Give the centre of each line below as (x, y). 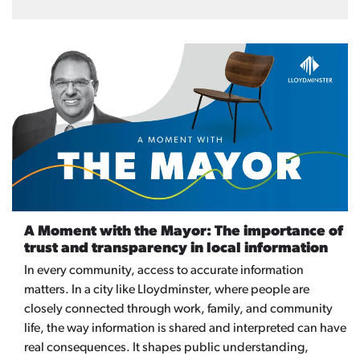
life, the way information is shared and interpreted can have (185, 329)
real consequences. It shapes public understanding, (166, 348)
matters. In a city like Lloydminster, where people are (167, 290)
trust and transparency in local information (176, 249)
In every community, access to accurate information (164, 271)
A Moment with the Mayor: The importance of (184, 232)
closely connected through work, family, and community (178, 309)
